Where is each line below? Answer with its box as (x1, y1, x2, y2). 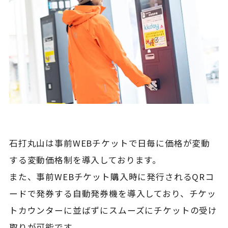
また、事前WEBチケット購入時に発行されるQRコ (9, 170, 214, 183)
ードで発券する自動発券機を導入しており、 (9, 187, 189, 199)
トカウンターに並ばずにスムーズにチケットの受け (9, 204, 218, 216)
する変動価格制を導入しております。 (9, 153, 162, 166)
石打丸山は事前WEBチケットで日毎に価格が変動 (9, 136, 211, 149)
